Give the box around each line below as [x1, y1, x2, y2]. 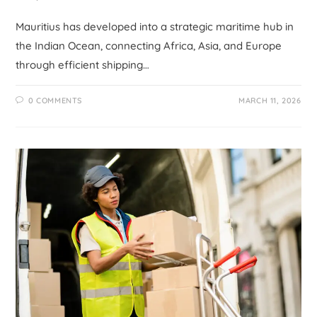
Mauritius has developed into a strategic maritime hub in [16, 19, 294, 33]
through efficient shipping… [16, 57, 150, 71]
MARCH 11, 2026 [238, 95, 301, 105]
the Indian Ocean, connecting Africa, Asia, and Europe [16, 38, 282, 52]
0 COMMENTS [28, 95, 83, 105]
